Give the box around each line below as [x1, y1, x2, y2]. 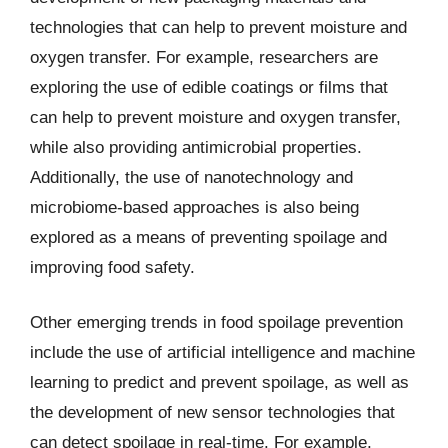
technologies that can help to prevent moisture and [30, 17, 407, 37]
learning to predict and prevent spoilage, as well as [30, 373, 409, 392]
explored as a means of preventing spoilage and [30, 227, 387, 247]
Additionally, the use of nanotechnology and [30, 167, 353, 187]
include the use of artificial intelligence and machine [30, 343, 415, 362]
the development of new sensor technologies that [30, 403, 395, 422]
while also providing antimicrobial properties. [30, 137, 362, 157]
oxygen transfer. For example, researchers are [30, 47, 378, 67]
